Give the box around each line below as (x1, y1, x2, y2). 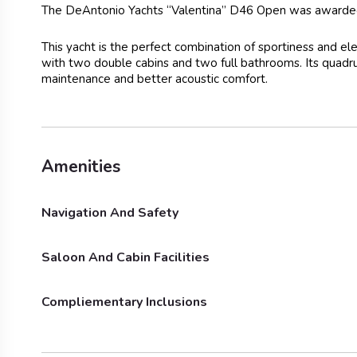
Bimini (323, 250, 355, 269)
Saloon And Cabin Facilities (41, 248, 210, 266)
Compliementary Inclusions (41, 292, 207, 311)
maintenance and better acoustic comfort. (41, 70, 268, 87)
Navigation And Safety (41, 203, 178, 222)
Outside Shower (76, 250, 166, 269)
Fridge (76, 295, 111, 313)
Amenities (41, 155, 120, 178)
